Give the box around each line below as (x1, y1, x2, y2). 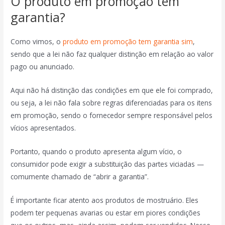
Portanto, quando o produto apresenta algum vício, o (11, 147, 182, 157)
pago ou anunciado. (11, 62, 75, 72)
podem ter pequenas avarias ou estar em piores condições (11, 208, 201, 218)
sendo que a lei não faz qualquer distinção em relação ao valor (11, 49, 214, 59)
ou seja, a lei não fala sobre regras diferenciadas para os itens (11, 98, 212, 108)
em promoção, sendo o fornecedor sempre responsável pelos (11, 110, 213, 121)
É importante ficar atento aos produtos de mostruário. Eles (11, 195, 199, 205)
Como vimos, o (11, 37, 63, 47)
